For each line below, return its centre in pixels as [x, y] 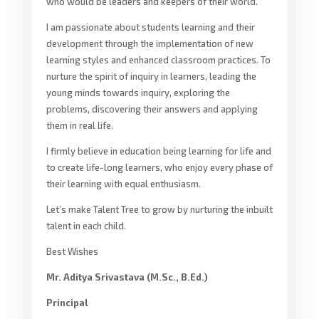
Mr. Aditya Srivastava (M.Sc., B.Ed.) [127, 277]
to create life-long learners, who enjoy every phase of [159, 167]
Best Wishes [72, 251]
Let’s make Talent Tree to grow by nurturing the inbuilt [159, 209]
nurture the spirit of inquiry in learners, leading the [151, 76]
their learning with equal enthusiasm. [123, 183]
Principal [67, 302]
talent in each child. [86, 225]
